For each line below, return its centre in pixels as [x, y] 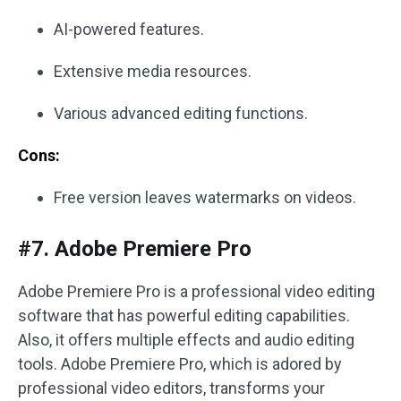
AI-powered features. [129, 30]
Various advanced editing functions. [181, 114]
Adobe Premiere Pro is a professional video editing [196, 292]
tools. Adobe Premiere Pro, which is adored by [180, 364]
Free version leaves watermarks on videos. [205, 198]
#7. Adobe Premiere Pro [135, 249]
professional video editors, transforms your [171, 388]
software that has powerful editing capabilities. [184, 316]
